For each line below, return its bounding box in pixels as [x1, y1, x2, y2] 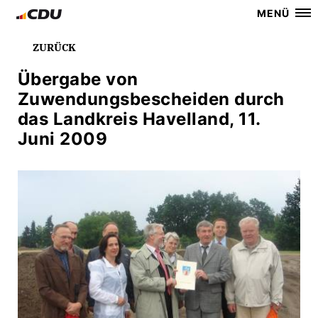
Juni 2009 [18, 128, 108, 149]
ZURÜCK [30, 41, 76, 54]
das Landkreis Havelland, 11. [18, 109, 261, 129]
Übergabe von [18, 69, 138, 89]
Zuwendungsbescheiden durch [18, 89, 285, 109]
